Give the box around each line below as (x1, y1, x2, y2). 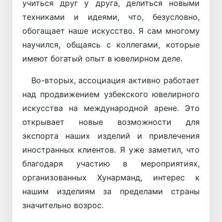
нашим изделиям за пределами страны (22, 186, 200, 197)
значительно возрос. (22, 200, 104, 211)
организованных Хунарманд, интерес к (22, 172, 200, 183)
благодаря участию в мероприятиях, (22, 159, 200, 169)
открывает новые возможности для (22, 117, 200, 127)
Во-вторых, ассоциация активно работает (22, 75, 200, 86)
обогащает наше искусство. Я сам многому (22, 26, 200, 36)
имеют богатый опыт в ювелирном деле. (22, 54, 182, 64)
